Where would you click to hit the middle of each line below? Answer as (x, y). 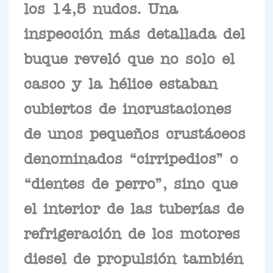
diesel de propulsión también (133, 257)
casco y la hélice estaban (120, 83)
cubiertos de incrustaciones (127, 108)
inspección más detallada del (134, 33)
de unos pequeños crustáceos (134, 133)
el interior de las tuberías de (133, 207)
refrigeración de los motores (132, 232)
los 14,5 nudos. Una (101, 8)
